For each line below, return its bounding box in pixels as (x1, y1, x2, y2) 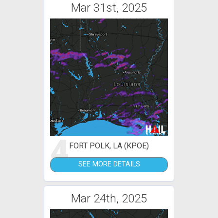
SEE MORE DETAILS (78, 160, 140, 169)
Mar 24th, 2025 (71, 191, 147, 205)
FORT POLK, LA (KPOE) (69, 141, 149, 151)
